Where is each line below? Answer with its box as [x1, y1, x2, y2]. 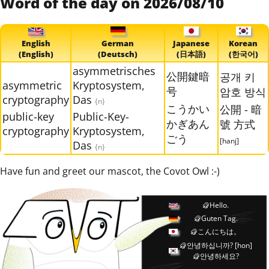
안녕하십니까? [186, 240, 235, 250]
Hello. [210, 199, 229, 210]
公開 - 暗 [220, 102, 262, 117]
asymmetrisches [73, 64, 156, 79]
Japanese [173, 38, 210, 49]
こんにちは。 [198, 226, 241, 237]
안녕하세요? [199, 250, 239, 261]
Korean [229, 38, 258, 49]
